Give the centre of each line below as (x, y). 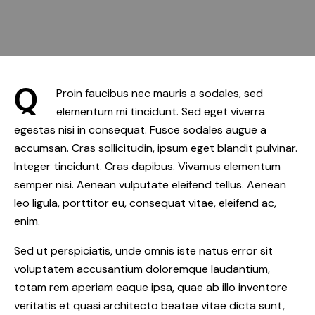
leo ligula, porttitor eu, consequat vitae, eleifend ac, (145, 202)
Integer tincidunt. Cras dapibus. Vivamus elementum (147, 166)
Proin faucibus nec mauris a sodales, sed (160, 93)
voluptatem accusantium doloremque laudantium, (142, 269)
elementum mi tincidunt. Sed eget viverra (161, 111)
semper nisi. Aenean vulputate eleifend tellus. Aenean (150, 184)
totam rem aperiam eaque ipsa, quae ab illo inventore (151, 287)
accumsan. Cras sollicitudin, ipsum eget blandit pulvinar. (156, 148)
